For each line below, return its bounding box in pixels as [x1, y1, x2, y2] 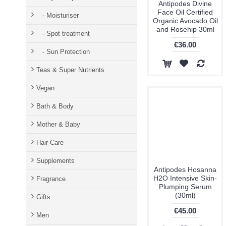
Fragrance [36, 175, 66, 183]
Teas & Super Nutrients [36, 66, 104, 74]
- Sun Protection [36, 48, 90, 55]
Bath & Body [36, 102, 74, 110]
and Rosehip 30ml [156, 25, 214, 33]
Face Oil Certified [157, 8, 213, 16]
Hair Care [36, 139, 64, 146]
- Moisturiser [36, 12, 79, 19]
